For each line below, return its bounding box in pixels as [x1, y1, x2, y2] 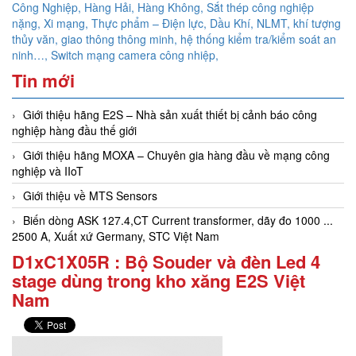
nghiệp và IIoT [12, 163, 83, 180]
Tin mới [12, 68, 75, 94]
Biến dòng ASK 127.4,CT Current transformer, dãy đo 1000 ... [23, 212, 333, 229]
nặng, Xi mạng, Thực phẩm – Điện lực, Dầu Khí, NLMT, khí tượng [12, 15, 341, 32]
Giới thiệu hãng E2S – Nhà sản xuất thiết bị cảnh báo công [23, 106, 317, 123]
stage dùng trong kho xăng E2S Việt [12, 268, 305, 294]
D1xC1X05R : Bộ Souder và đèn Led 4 [12, 249, 320, 275]
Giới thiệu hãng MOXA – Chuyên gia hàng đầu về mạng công [23, 147, 330, 164]
